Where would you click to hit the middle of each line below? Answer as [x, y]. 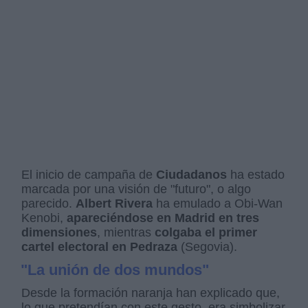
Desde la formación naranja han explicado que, [151, 293]
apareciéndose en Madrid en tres [163, 218]
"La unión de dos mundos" [115, 270]
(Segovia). [209, 247]
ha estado [258, 175]
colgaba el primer [206, 233]
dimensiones [59, 233]
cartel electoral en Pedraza [101, 247]
